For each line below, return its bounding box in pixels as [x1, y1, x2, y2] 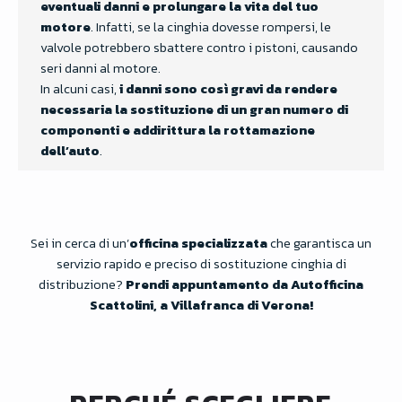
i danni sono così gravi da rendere [119, 78, 337, 99]
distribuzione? [39, 274, 126, 294]
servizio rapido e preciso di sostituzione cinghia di [56, 253, 346, 274]
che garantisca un [267, 232, 371, 253]
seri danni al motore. [40, 57, 161, 78]
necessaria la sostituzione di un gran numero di [40, 99, 348, 119]
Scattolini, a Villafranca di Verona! [89, 294, 313, 315]
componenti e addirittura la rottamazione [40, 119, 315, 140]
